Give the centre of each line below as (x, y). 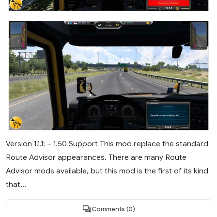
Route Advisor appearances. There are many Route (96, 157)
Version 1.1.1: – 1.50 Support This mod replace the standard (107, 144)
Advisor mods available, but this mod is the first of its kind (107, 171)
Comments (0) (113, 209)
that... (16, 185)
